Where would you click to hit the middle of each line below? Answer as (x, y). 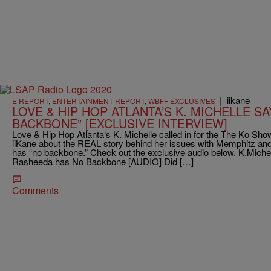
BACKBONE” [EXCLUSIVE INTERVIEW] (120, 123)
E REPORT (30, 101)
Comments (35, 191)
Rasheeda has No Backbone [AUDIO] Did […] (103, 162)
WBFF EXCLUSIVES (182, 101)
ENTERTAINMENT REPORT (98, 101)
